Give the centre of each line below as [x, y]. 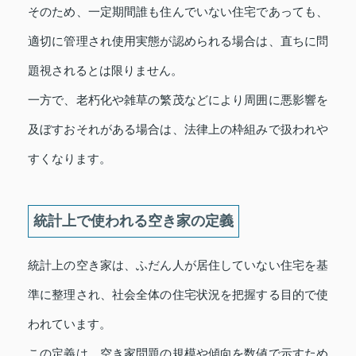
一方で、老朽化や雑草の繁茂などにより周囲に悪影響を [178, 100]
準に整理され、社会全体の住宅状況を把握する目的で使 [178, 295]
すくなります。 [70, 159]
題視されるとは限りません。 [105, 71]
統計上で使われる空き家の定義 [133, 221]
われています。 [70, 324]
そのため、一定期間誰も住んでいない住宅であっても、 [178, 12]
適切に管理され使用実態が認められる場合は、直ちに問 [178, 41]
